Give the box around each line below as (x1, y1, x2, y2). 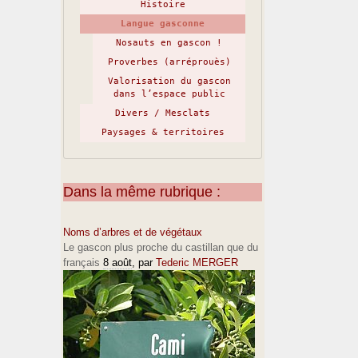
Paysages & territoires (101, 127, 225, 137)
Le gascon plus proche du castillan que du (63, 241, 258, 253)
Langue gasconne (121, 18, 205, 29)
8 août (103, 257, 132, 268)
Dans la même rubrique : (63, 184, 221, 200)
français (63, 257, 100, 268)
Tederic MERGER (156, 257, 238, 268)
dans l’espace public (113, 89, 225, 99)
